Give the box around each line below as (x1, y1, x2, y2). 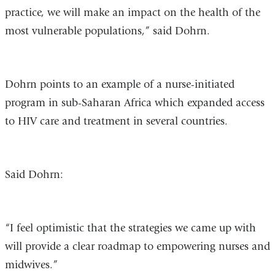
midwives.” (4, 258, 58, 271)
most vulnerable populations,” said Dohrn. (4, 24, 210, 37)
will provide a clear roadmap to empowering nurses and (4, 239, 270, 253)
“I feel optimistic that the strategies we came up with (4, 221, 256, 234)
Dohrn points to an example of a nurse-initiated (4, 77, 234, 91)
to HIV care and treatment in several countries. (4, 114, 228, 128)
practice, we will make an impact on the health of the (4, 6, 260, 19)
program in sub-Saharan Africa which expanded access (4, 96, 265, 109)
